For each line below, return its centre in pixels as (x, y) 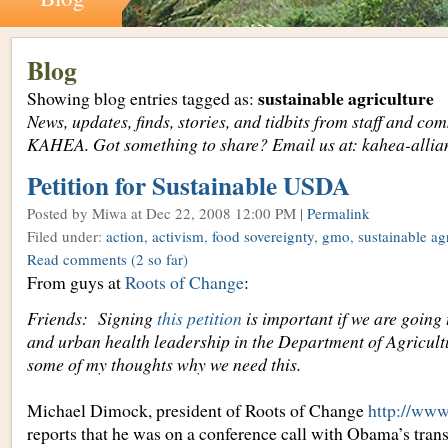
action (124, 235)
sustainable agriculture (345, 98)
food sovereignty (262, 235)
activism (177, 235)
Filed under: (66, 235)
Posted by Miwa (78, 212)
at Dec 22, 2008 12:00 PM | (218, 212)
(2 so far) (159, 258)
